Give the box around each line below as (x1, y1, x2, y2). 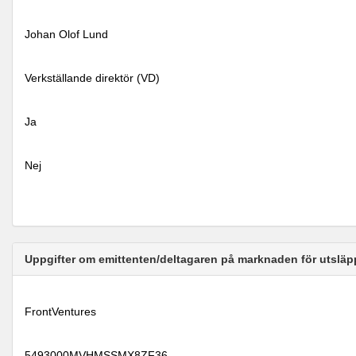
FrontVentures (25, 305, 96, 318)
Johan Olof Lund (25, 28, 108, 41)
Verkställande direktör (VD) (25, 72, 160, 84)
